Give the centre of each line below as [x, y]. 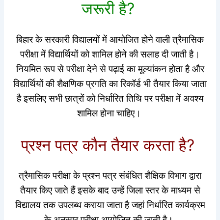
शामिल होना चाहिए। [110, 113]
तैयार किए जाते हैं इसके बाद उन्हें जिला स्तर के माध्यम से [110, 191]
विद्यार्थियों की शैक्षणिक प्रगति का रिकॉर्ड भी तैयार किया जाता [110, 84]
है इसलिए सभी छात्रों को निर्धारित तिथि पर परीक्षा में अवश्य [110, 99]
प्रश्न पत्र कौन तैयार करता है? [110, 145]
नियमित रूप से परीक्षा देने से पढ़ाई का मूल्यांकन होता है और [110, 69]
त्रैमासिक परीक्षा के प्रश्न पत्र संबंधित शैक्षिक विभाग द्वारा [110, 176]
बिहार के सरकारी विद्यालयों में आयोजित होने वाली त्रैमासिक [110, 40]
